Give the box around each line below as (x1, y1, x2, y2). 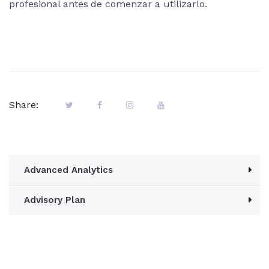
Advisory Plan (24, 195, 85, 205)
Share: (9, 99, 38, 110)
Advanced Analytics (24, 165, 113, 175)
